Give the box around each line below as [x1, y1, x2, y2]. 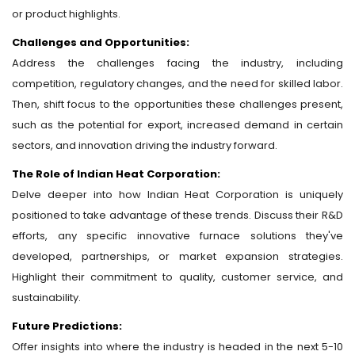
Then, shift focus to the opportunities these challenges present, [12, 97, 343, 112]
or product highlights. [12, 6, 120, 21]
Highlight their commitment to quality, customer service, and [12, 269, 343, 284]
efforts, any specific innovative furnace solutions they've [12, 228, 343, 243]
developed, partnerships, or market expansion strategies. [12, 249, 343, 264]
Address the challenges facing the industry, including [12, 55, 343, 71]
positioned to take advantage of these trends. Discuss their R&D [12, 208, 343, 223]
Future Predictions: [12, 319, 122, 334]
